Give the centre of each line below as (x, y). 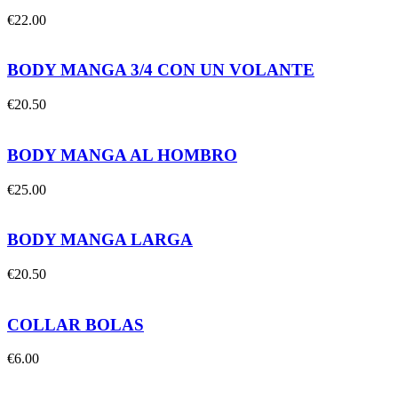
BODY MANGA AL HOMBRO (122, 155)
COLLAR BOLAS (76, 324)
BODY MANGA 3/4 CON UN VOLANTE (161, 70)
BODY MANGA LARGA (100, 240)
